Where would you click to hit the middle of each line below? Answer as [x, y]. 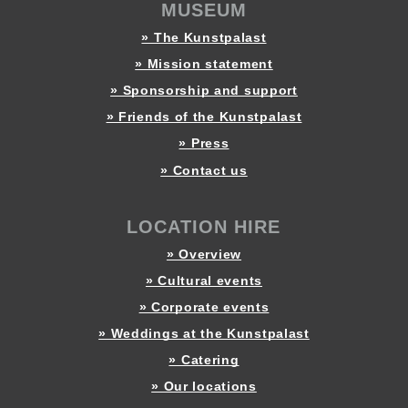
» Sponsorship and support [204, 91]
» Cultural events [204, 280]
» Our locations [204, 387]
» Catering [204, 360]
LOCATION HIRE [204, 226]
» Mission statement [204, 64]
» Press [204, 143]
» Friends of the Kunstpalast [204, 117]
